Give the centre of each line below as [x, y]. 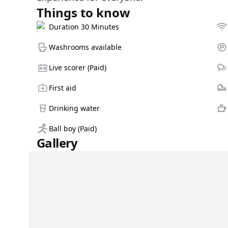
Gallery [57, 143]
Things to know [83, 12]
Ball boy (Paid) [73, 129]
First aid [63, 88]
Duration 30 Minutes [84, 27]
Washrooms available [85, 47]
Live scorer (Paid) [78, 67]
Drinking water [74, 108]
